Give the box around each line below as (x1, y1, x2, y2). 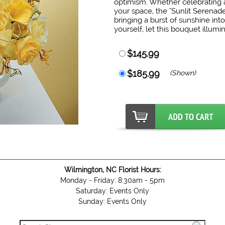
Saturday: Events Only (76, 187, 149, 195)
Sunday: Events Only (78, 197, 147, 205)
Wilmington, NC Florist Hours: (64, 166, 161, 174)
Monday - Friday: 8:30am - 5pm (60, 176, 165, 184)
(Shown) (170, 69, 196, 77)
